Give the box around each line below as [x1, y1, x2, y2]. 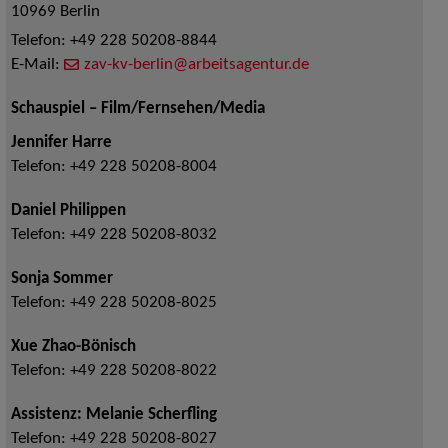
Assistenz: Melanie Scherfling [10, 407, 217, 424]
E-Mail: [10, 57, 64, 74]
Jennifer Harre [10, 135, 112, 152]
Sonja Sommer [10, 271, 113, 288]
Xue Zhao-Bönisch [10, 339, 136, 356]
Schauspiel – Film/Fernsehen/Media [10, 101, 265, 118]
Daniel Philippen [10, 203, 126, 220]
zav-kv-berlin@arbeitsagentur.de [83, 57, 309, 74]
